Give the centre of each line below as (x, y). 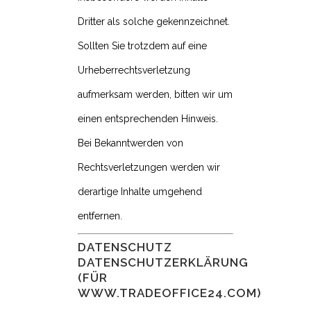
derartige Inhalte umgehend (140, 192)
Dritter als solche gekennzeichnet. (154, 22)
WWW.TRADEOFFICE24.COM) (170, 293)
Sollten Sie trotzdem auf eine (142, 46)
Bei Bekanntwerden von (131, 143)
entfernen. (100, 216)
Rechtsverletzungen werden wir (149, 168)
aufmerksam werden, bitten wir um (155, 95)
